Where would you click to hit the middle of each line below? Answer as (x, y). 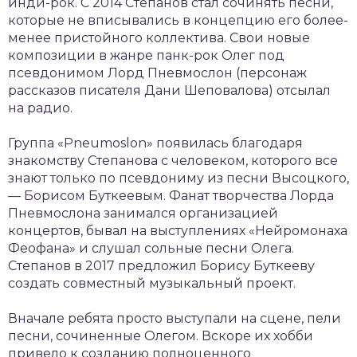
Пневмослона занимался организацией (143, 213)
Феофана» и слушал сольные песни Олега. (151, 248)
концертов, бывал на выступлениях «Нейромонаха (178, 231)
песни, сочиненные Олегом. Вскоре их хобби (161, 336)
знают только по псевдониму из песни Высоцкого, (178, 178)
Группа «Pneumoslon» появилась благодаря (155, 143)
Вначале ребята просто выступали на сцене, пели (175, 318)
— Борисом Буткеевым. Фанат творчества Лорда (171, 196)
